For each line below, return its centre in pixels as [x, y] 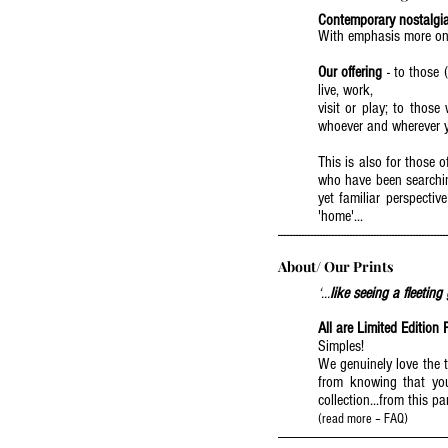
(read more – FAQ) [363, 419]
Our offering [350, 72]
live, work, [345, 90]
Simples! [341, 346]
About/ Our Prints [335, 266]
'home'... [340, 216]
